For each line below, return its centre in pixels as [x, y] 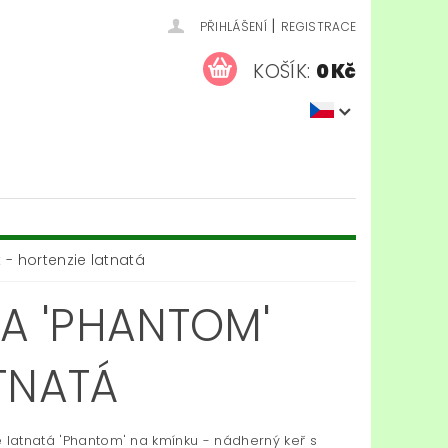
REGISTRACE [318, 26]
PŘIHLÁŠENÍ [233, 26]
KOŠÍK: [282, 71]
